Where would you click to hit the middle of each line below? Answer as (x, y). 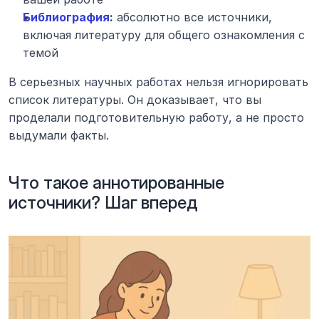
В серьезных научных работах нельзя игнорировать (158, 82)
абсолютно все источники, (193, 17)
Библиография (66, 17)
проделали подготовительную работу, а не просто (156, 118)
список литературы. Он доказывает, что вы (135, 100)
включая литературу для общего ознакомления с (164, 35)
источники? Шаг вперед (103, 203)
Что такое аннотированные (116, 183)
